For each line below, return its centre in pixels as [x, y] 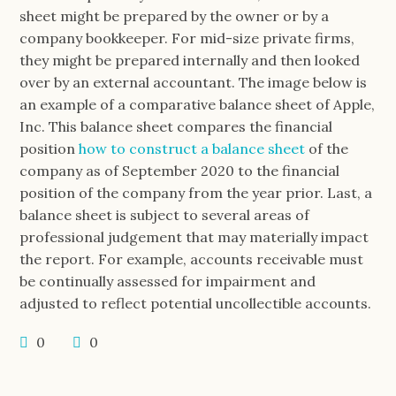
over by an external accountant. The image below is [194, 82]
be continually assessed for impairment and [168, 281]
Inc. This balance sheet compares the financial [176, 126]
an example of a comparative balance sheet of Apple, [198, 104]
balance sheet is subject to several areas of [165, 214]
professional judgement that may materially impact [194, 236]
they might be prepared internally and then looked [190, 60]
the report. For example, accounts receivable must [192, 259]
